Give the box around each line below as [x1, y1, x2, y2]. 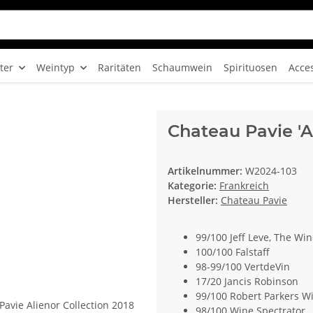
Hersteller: [168, 194, 218, 208]
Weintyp [36, 61, 75, 74]
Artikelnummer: [168, 164, 245, 178]
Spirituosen [224, 61, 278, 74]
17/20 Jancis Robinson [196, 275, 298, 289]
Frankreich [219, 179, 269, 193]
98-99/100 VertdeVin [196, 260, 290, 274]
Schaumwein [152, 61, 213, 74]
